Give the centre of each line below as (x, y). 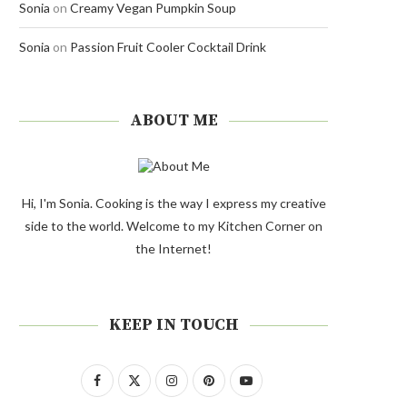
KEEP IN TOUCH (174, 325)
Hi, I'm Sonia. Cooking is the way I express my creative (174, 203)
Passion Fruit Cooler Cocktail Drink (168, 47)
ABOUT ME (174, 120)
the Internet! (174, 248)
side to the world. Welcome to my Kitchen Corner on (174, 226)
